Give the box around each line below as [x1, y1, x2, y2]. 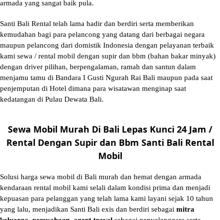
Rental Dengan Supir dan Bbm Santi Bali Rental [6, 137, 214, 149]
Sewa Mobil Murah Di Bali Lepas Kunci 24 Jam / [8, 123, 212, 136]
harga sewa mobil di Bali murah [21, 173, 118, 181]
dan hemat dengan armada [118, 173, 201, 181]
